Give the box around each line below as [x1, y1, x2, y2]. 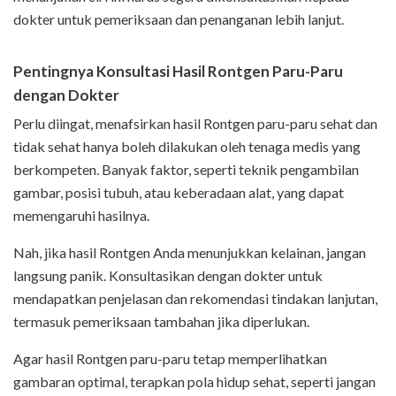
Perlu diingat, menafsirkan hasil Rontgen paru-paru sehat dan [13, 115, 377, 133]
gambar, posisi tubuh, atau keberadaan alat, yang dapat [13, 184, 344, 202]
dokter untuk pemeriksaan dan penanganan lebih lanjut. [13, 11, 344, 28]
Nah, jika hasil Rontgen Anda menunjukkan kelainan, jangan [13, 244, 366, 262]
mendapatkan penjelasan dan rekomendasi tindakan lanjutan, [13, 290, 377, 308]
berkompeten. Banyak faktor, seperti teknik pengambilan [13, 161, 359, 179]
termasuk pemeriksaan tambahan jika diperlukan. [13, 313, 309, 331]
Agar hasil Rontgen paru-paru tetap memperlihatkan [13, 350, 327, 368]
